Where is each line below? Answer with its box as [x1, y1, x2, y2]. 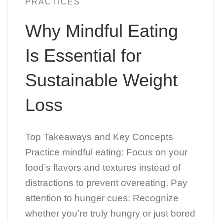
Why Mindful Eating [25, 21, 178, 41]
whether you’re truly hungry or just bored [25, 208, 195, 219]
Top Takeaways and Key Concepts [25, 132, 173, 143]
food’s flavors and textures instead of [25, 162, 181, 173]
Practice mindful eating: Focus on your [25, 147, 187, 158]
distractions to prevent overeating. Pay [25, 178, 187, 188]
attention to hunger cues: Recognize [25, 193, 179, 204]
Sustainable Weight [25, 70, 178, 91]
